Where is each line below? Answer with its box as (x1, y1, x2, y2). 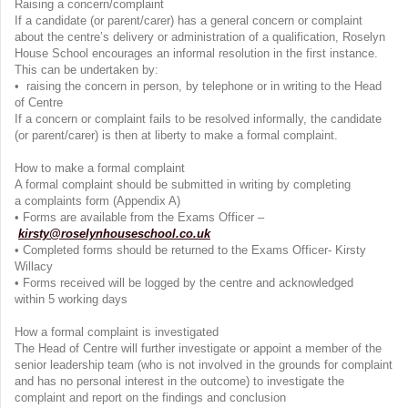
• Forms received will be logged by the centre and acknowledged (15, 276, 353, 291)
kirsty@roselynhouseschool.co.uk (18, 227, 210, 241)
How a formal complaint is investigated (15, 325, 222, 340)
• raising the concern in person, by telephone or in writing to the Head (15, 79, 382, 94)
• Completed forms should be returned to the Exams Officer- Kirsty (15, 243, 366, 258)
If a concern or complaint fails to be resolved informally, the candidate (15, 112, 382, 127)
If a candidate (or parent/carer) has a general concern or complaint (15, 14, 362, 28)
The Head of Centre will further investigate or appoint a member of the (15, 342, 382, 356)
